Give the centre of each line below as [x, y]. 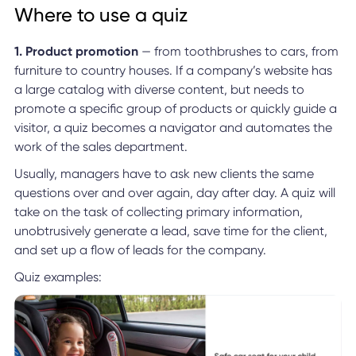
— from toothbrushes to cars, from [238, 51]
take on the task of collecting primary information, [158, 211]
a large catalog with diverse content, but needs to [159, 89]
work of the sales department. [101, 146]
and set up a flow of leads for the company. [140, 250]
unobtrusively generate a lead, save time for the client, [170, 230]
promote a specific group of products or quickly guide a [175, 108]
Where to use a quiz [101, 15]
